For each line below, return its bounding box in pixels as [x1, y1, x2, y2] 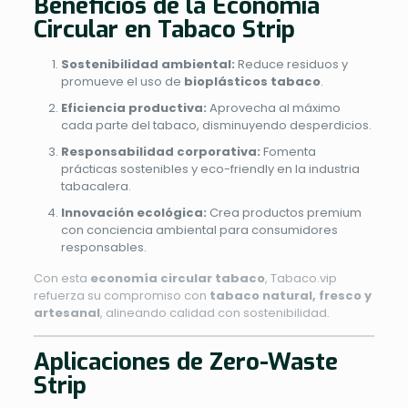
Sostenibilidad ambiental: [60, 55, 235, 73]
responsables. [60, 238, 147, 256]
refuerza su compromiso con [33, 286, 209, 304]
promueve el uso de [60, 72, 184, 90]
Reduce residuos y [234, 55, 348, 73]
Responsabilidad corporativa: [60, 142, 260, 160]
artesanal [33, 303, 100, 321]
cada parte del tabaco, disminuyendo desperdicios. [60, 116, 372, 134]
